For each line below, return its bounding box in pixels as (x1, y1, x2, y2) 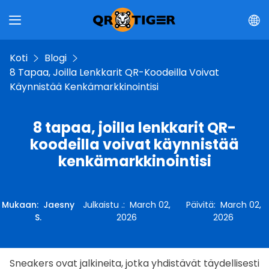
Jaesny (43, 199, 74, 211)
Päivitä (186, 199, 214, 211)
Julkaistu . (83, 199, 124, 211)
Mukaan (1, 199, 37, 211)
